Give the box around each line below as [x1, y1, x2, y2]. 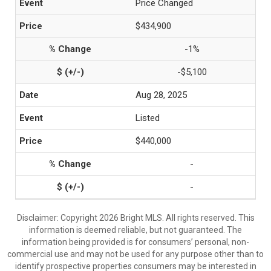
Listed [135, 113, 160, 123]
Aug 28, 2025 [135, 90, 187, 100]
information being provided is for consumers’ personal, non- [22, 237, 249, 247]
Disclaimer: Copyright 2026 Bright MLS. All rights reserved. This [16, 213, 255, 223]
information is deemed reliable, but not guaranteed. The [29, 225, 242, 235]
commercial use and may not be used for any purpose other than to [7, 249, 264, 259]
